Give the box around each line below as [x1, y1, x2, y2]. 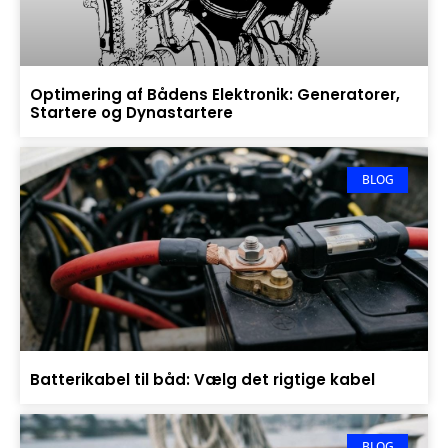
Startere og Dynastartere [30, 101, 233, 123]
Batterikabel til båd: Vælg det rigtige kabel [30, 368, 375, 390]
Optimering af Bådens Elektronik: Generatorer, [30, 83, 400, 105]
